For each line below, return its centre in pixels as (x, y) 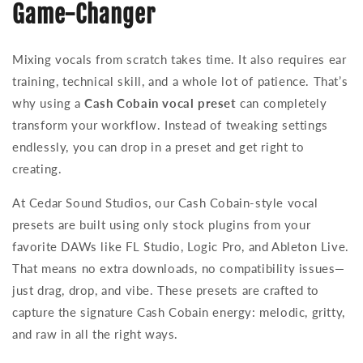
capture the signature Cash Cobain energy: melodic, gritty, (179, 312)
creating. (37, 168)
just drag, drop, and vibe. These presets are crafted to (166, 290)
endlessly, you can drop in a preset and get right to (158, 146)
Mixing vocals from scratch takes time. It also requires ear (179, 59)
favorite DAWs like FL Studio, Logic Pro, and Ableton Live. (181, 246)
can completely (282, 102)
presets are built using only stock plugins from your (162, 224)
